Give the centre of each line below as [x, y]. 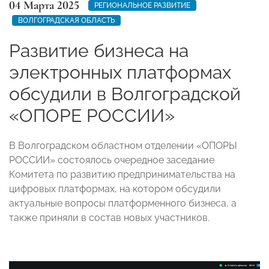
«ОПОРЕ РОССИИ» [92, 115]
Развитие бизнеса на [99, 50]
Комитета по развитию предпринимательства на [122, 174]
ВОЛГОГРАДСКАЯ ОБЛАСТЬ [66, 20]
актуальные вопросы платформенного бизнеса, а [123, 203]
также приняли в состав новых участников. [109, 217]
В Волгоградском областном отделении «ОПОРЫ [123, 145]
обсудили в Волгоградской [125, 94]
